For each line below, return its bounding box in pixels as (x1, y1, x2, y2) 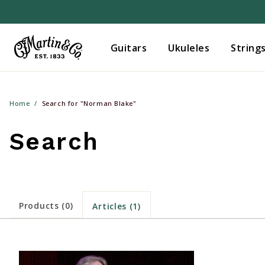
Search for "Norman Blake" (41, 99, 137, 108)
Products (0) (19, 200, 73, 211)
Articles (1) (92, 201, 141, 212)
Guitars (111, 41, 147, 54)
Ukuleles (168, 41, 210, 54)
